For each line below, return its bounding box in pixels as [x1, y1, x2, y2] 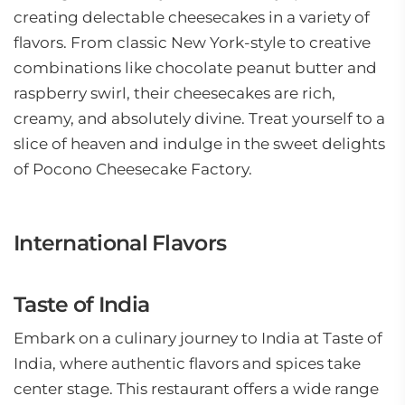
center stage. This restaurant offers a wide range [14, 380, 379, 398]
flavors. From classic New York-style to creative [14, 33, 371, 52]
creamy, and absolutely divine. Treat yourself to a [14, 109, 385, 127]
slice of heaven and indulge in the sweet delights [14, 135, 385, 153]
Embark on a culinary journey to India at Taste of [14, 329, 382, 347]
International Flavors [14, 230, 227, 256]
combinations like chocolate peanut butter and [14, 59, 377, 77]
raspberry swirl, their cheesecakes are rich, [14, 84, 335, 102]
